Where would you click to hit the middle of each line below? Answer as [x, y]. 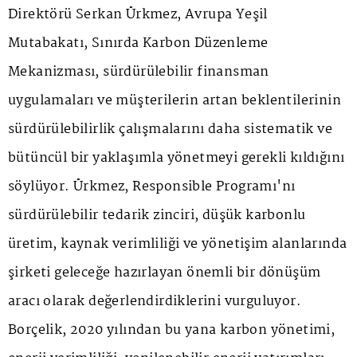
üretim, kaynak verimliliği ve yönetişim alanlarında [178, 244]
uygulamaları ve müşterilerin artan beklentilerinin [175, 100]
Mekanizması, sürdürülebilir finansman [139, 72]
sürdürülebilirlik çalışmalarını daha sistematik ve [170, 129]
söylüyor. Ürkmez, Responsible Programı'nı [152, 186]
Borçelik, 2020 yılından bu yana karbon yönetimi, [172, 330]
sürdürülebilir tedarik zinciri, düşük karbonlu [157, 215]
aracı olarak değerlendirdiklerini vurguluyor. [155, 301]
